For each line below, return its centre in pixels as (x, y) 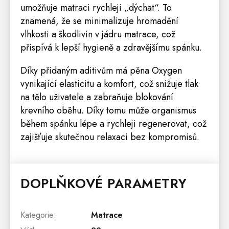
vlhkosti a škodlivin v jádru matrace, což (98, 34)
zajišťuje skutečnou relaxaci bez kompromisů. (110, 137)
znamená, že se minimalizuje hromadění (99, 21)
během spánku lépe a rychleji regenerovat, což (113, 123)
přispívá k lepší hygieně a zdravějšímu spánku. (111, 47)
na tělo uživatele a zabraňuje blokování (97, 97)
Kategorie (37, 215)
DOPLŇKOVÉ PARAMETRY (104, 183)
